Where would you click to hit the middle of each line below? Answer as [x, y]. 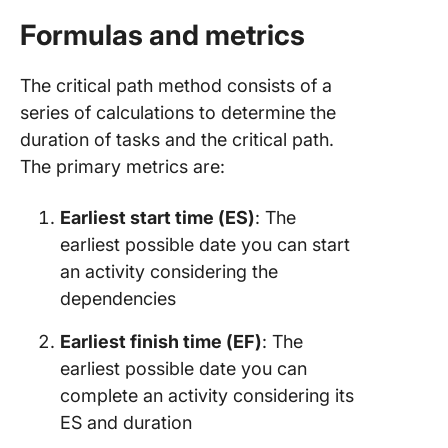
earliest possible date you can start [205, 244]
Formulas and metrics [162, 35]
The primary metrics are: [122, 166]
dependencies [118, 298]
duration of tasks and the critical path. [177, 139]
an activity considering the [169, 271]
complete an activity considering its [207, 395]
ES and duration [126, 422]
